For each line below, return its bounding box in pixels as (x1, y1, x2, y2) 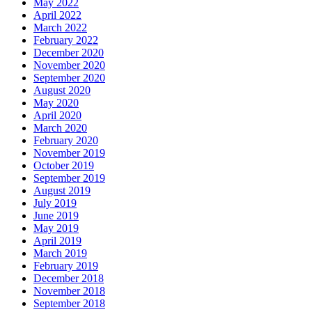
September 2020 (33, 72, 105, 84)
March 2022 (33, 22, 87, 34)
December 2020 (33, 47, 104, 59)
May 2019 (33, 222, 79, 235)
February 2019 (33, 260, 98, 272)
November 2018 (33, 285, 105, 297)
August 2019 (33, 185, 91, 197)
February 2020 (33, 134, 98, 147)
